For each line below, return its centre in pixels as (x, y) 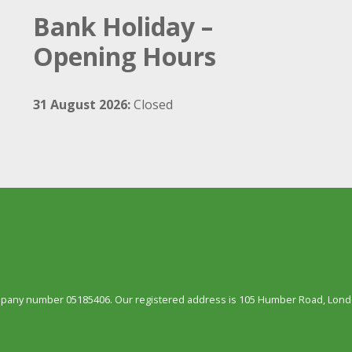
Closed (152, 104)
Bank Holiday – (123, 26)
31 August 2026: (82, 104)
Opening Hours (125, 56)
